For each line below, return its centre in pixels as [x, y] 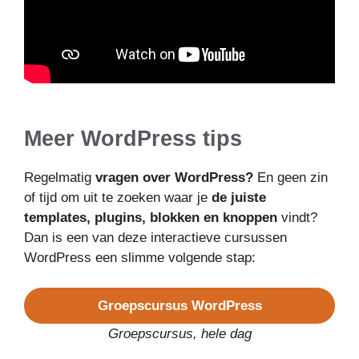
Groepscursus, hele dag [179, 334]
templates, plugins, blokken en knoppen [151, 217]
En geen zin [290, 177]
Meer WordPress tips [133, 138]
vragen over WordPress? [174, 177]
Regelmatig [60, 177]
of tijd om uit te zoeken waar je [118, 197]
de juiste [239, 197]
